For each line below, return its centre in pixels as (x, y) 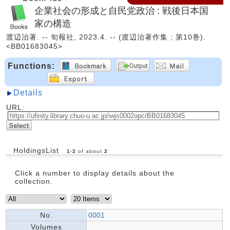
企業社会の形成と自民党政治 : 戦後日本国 (121, 10)
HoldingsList (37, 150)
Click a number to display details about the (95, 173)
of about (90, 151)
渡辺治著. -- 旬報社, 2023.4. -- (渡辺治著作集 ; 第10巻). (106, 37)
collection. (34, 181)
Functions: (31, 66)
